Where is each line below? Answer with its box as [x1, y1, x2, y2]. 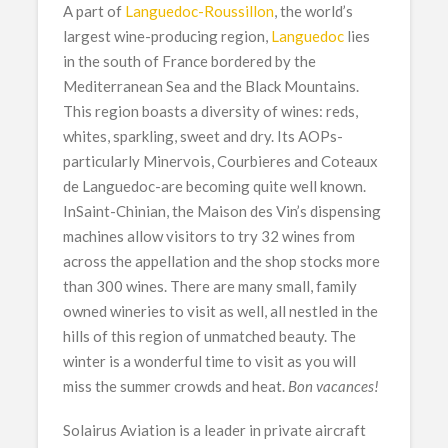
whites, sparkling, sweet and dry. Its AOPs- [63, 126, 344, 145]
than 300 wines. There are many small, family [63, 276, 358, 295]
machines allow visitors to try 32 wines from [63, 226, 356, 245]
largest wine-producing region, [63, 26, 272, 45]
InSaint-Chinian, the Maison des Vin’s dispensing [63, 201, 382, 220]
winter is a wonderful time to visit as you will [63, 351, 357, 370]
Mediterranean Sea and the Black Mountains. [63, 76, 360, 95]
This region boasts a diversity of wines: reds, [63, 101, 359, 120]
